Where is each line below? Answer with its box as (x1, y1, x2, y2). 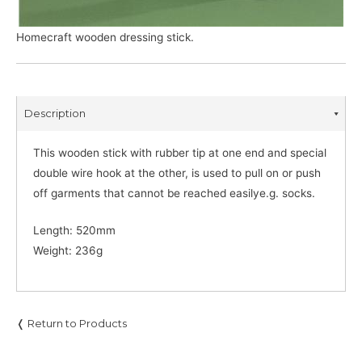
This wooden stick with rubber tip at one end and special (33, 145, 326, 159)
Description (24, 106, 86, 120)
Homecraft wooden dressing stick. (16, 30, 194, 44)
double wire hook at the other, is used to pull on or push (33, 166, 321, 179)
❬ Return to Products (16, 317, 127, 330)
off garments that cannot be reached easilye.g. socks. (33, 186, 315, 200)
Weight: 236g (33, 244, 103, 258)
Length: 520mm (33, 224, 116, 238)
